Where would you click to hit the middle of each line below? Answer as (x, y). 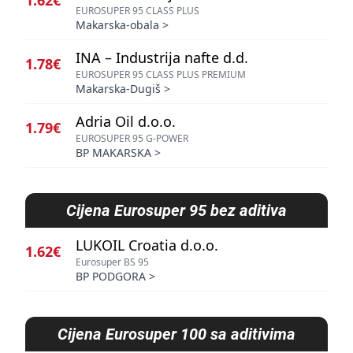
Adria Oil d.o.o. (126, 121)
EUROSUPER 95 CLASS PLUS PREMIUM (161, 74)
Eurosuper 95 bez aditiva (201, 210)
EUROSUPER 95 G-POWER (132, 138)
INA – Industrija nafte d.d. (162, 58)
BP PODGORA (111, 276)
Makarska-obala (117, 25)
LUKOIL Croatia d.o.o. (147, 245)
